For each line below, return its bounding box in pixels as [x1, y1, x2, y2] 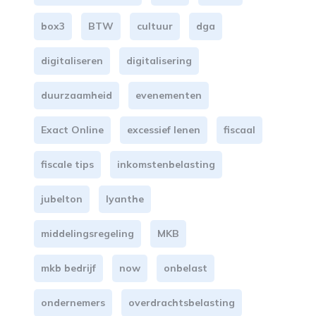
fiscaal [223, 123, 255, 136]
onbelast [163, 262, 207, 274]
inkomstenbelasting [116, 158, 215, 171]
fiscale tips [40, 158, 94, 171]
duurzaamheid [40, 89, 112, 102]
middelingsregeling [40, 227, 134, 240]
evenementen [135, 89, 202, 102]
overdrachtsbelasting [128, 296, 235, 309]
